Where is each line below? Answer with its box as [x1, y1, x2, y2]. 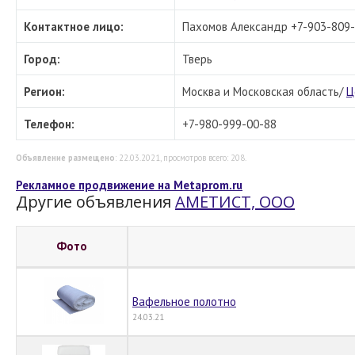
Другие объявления [16, 191, 175, 212]
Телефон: [24, 116, 74, 132]
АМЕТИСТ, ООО [175, 191, 295, 212]
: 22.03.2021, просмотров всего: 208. [115, 152, 246, 163]
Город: [24, 52, 60, 67]
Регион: [24, 84, 65, 99]
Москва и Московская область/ [182, 84, 346, 99]
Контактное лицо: [24, 19, 124, 34]
